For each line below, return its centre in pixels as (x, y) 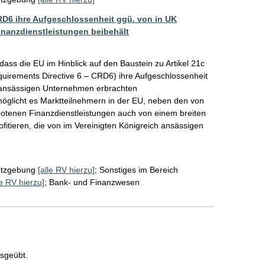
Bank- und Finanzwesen (94, 182)
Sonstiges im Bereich (138, 169)
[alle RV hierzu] (66, 169)
